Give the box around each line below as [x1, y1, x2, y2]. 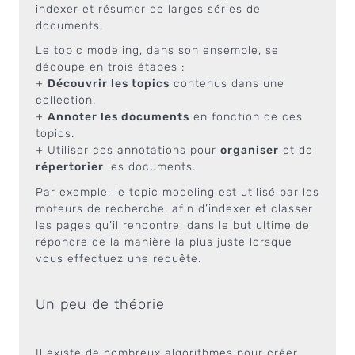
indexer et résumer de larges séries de [36, 2, 261, 16]
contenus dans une [170, 77, 284, 90]
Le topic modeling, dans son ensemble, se [36, 44, 279, 57]
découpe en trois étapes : [36, 60, 185, 74]
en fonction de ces [189, 110, 303, 124]
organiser [220, 143, 279, 157]
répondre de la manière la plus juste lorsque [36, 235, 292, 249]
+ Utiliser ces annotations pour [36, 143, 220, 157]
